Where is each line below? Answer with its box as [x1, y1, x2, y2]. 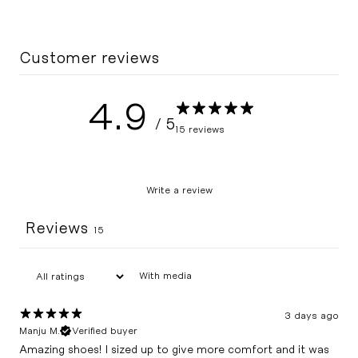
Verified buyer [71, 325, 137, 336]
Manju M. [18, 325, 60, 336]
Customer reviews [18, 49, 160, 67]
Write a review [145, 185, 213, 196]
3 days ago [284, 309, 340, 321]
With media [138, 270, 192, 281]
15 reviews [175, 123, 225, 135]
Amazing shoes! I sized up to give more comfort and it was [18, 343, 329, 356]
